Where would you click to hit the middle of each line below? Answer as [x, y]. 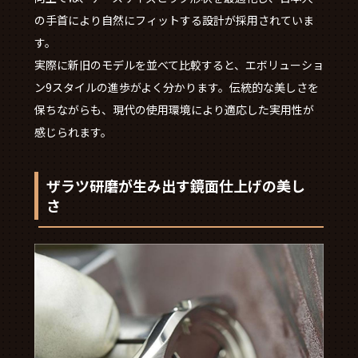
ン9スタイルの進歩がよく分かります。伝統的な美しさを [176, 88]
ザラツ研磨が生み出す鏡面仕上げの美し [175, 186]
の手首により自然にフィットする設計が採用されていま [174, 20]
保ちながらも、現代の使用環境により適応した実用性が [174, 110]
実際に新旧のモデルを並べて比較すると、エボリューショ [179, 65]
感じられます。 [73, 132]
